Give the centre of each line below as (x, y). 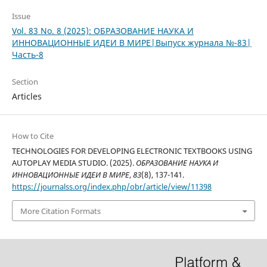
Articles (27, 97)
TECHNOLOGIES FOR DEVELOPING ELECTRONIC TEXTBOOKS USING (132, 151)
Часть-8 (27, 55)
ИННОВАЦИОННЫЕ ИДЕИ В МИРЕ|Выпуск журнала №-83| (131, 43)
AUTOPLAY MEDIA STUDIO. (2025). (74, 163)
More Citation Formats (60, 211)
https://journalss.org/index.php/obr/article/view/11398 (111, 187)
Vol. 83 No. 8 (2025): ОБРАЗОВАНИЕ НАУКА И (103, 31)
